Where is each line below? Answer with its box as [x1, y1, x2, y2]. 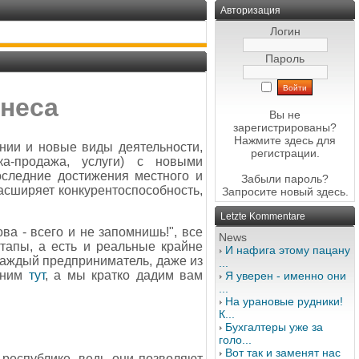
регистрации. [250, 147, 320, 159]
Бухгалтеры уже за [225, 321, 323, 333]
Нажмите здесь [234, 134, 313, 147]
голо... [219, 333, 252, 346]
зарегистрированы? [233, 121, 337, 134]
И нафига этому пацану [225, 244, 350, 256]
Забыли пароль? [241, 172, 329, 185]
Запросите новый [221, 185, 317, 198]
